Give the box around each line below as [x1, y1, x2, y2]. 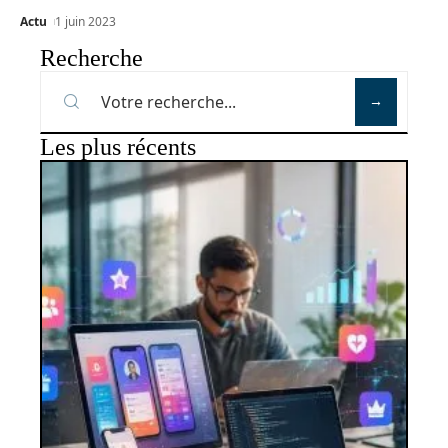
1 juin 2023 [55, 12, 117, 30]
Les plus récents [40, 133, 196, 160]
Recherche [40, 44, 143, 71]
